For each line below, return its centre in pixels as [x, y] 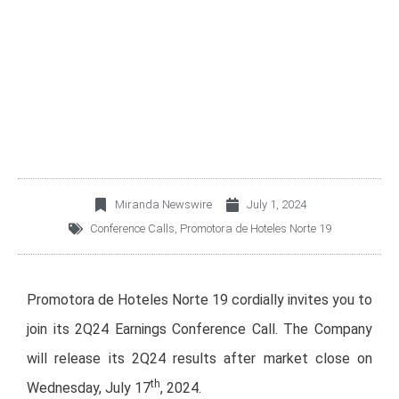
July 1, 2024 [276, 204]
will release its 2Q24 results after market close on [199, 358]
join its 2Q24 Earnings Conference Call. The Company [199, 329]
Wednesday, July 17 [89, 388]
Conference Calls [132, 228]
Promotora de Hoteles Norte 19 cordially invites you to [199, 300]
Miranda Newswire [163, 204]
